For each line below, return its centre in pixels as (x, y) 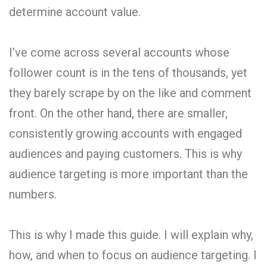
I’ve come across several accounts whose (119, 52)
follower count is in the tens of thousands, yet (128, 72)
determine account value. (75, 12)
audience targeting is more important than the (128, 174)
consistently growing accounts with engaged (125, 133)
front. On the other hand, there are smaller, (118, 113)
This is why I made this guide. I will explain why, (131, 235)
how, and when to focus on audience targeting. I (133, 255)
